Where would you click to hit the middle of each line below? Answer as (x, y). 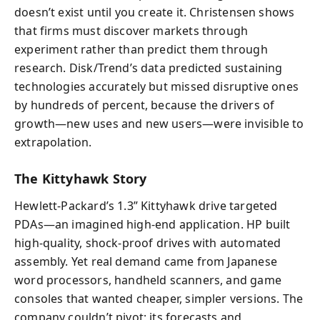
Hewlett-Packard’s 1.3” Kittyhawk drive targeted (146, 206)
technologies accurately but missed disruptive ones (156, 86)
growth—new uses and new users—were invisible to (159, 123)
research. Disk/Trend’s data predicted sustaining (149, 67)
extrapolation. (53, 142)
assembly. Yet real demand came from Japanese (146, 261)
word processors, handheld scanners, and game (148, 280)
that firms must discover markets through (131, 30)
